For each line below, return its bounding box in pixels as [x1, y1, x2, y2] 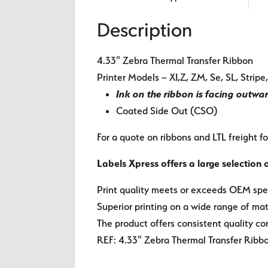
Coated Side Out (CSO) [116, 105, 218, 117]
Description [97, 22, 193, 42]
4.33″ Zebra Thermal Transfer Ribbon [97, 54, 254, 67]
